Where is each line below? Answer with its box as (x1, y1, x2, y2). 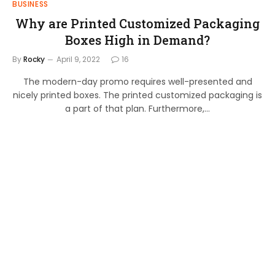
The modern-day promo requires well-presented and (23, 76, 252, 88)
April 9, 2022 (56, 54, 100, 64)
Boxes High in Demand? (65, 32, 210, 48)
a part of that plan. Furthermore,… (65, 103, 210, 115)
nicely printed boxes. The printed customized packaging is (13, 89, 262, 101)
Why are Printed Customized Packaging (15, 15, 260, 31)
